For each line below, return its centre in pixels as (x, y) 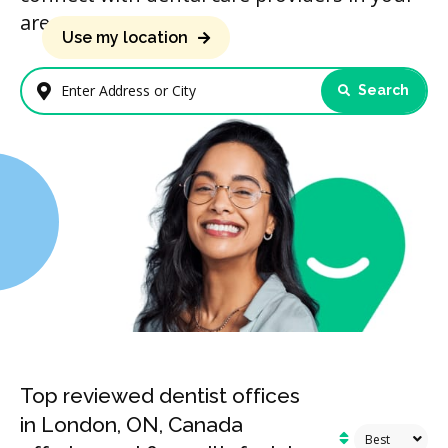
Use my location (125, 37)
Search (382, 90)
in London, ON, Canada (131, 425)
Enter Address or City (115, 100)
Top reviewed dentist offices (160, 396)
